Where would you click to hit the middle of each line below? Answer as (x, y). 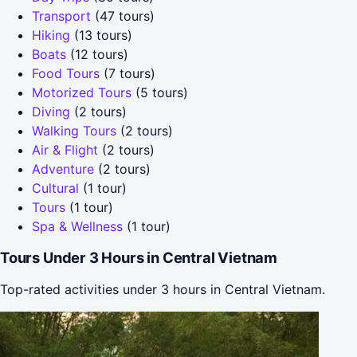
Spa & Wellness (77, 226)
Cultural (55, 188)
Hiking (51, 35)
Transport (61, 16)
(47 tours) (123, 16)
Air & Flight (65, 149)
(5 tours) (160, 92)
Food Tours (66, 73)
